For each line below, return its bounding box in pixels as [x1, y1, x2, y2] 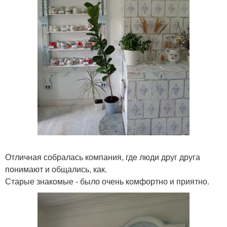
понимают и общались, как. [5, 163, 107, 175]
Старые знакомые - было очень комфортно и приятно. [5, 175, 209, 187]
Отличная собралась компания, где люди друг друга [5, 151, 200, 163]
